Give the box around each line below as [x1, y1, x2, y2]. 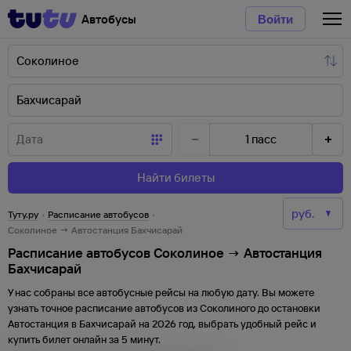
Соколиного [200, 302, 255, 314]
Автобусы [81, 12, 136, 27]
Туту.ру [8, 208, 38, 220]
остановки [269, 302, 320, 314]
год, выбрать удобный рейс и [176, 317, 317, 330]
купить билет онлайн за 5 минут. [8, 333, 161, 346]
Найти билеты [136, 170, 215, 185]
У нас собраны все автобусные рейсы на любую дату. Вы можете [8, 286, 314, 299]
